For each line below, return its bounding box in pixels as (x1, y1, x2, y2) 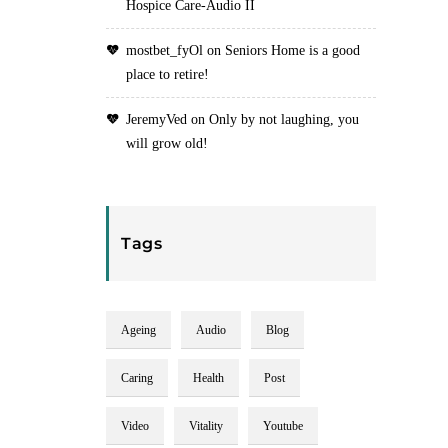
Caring (121, 371, 153, 385)
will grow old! (126, 136, 208, 151)
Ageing (121, 323, 156, 337)
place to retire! (126, 67, 209, 82)
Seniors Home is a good (225, 43, 360, 58)
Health (193, 371, 224, 385)
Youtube (263, 419, 303, 433)
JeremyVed (126, 112, 187, 127)
